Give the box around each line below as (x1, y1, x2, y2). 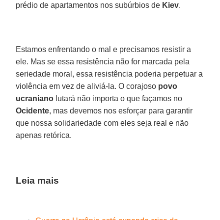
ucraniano (16, 94, 54, 103)
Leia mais (16, 175, 59, 186)
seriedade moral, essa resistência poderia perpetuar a (16, 69, 203, 78)
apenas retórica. (16, 131, 72, 139)
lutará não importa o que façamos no (54, 94, 183, 103)
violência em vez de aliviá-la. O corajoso (16, 82, 159, 90)
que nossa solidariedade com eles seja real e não (16, 118, 189, 127)
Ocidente (16, 106, 50, 115)
